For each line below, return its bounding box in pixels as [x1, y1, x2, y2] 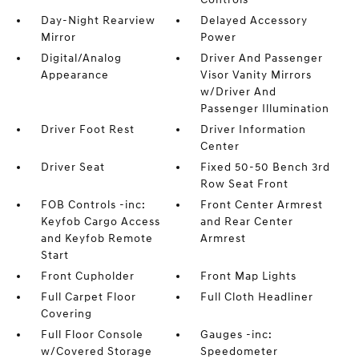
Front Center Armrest [200, 198, 324, 212]
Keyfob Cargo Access [40, 215, 160, 228]
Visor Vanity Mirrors [200, 68, 313, 82]
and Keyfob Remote [40, 232, 153, 245]
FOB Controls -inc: [40, 198, 146, 212]
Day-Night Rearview [40, 14, 155, 27]
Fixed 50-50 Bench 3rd [200, 160, 331, 174]
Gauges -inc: [200, 328, 273, 341]
